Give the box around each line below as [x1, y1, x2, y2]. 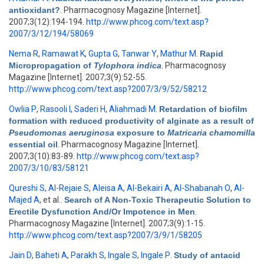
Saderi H [74, 104, 105, 114]
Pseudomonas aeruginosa [9, 128, 114, 137]
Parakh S [71, 250, 104, 260]
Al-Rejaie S [48, 183, 89, 193]
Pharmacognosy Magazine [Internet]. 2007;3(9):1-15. [9, 219, 205, 228]
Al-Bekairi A [127, 183, 170, 193]
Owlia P [9, 104, 37, 114]
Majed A [9, 195, 39, 204]
